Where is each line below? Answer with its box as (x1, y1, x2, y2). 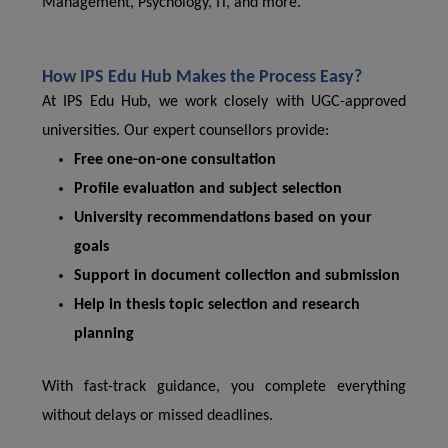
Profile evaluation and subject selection (74, 181, 342, 197)
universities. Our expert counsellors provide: (42, 123, 329, 139)
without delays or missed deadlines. (42, 408, 273, 424)
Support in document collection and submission (74, 268, 400, 284)
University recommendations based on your (74, 210, 372, 226)
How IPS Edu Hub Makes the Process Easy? (42, 68, 362, 87)
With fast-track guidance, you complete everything (42, 379, 406, 395)
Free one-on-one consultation (74, 152, 276, 168)
